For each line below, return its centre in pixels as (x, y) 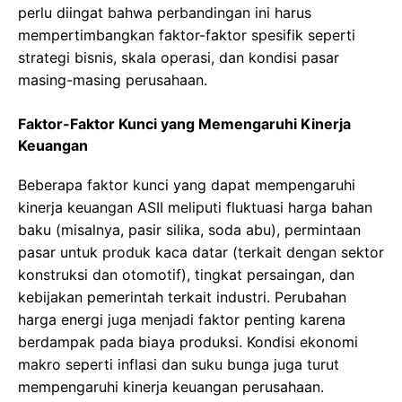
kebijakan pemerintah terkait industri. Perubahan (182, 297)
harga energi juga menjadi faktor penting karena (182, 320)
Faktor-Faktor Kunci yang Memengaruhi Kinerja (184, 124)
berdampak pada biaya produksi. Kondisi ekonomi (188, 342)
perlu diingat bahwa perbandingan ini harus (165, 13)
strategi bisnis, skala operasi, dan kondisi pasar (179, 58)
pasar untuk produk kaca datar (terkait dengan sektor (201, 253)
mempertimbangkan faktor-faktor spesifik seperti (187, 35)
